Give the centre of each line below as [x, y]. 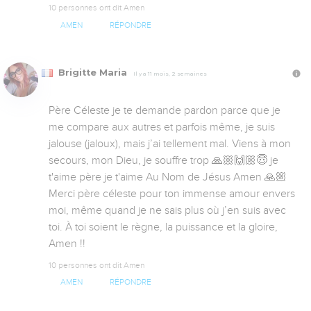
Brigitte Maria [93, 72]
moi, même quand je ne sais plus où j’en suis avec [167, 210]
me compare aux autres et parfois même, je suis [162, 127]
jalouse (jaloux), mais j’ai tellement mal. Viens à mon [170, 143]
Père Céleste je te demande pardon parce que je [165, 110]
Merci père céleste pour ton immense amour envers [172, 193]
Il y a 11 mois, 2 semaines [170, 73]
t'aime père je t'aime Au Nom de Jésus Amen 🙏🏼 [168, 177]
